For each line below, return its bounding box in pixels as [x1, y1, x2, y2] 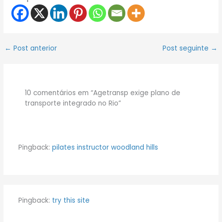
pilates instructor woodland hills [52, 143, 158, 153]
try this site [52, 195, 90, 205]
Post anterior [11, 44, 57, 54]
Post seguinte [162, 44, 211, 54]
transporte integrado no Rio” [25, 98, 121, 108]
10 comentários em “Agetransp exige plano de [25, 88, 181, 98]
